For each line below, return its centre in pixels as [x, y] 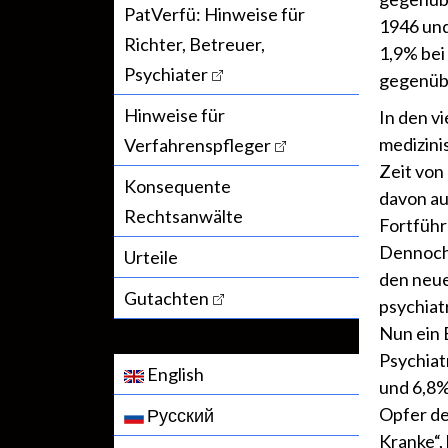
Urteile [151, 257]
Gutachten [166, 298]
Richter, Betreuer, [194, 44]
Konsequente [177, 186]
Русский [179, 415]
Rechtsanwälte [183, 216]
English [174, 374]
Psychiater [166, 74]
